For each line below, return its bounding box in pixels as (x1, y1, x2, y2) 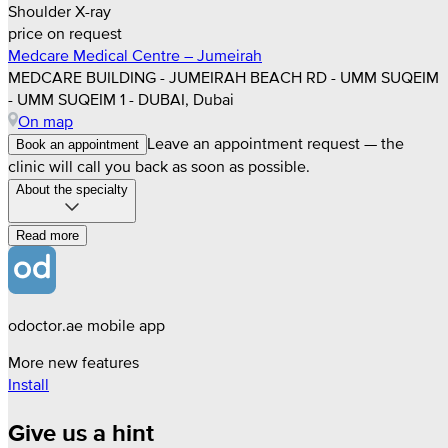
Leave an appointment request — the (147, 134, 404, 153)
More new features (8, 353, 139, 372)
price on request (8, 24, 122, 43)
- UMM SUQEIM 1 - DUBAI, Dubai (8, 90, 234, 109)
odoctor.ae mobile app (8, 316, 165, 335)
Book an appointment (16, 137, 139, 153)
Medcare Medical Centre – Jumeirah (8, 46, 262, 65)
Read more (16, 228, 79, 244)
